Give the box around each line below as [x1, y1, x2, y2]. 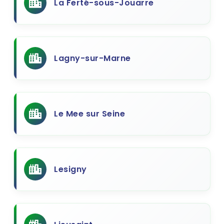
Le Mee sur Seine [54, 108, 125, 119]
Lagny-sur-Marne [54, 52, 131, 64]
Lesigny [54, 163, 87, 175]
